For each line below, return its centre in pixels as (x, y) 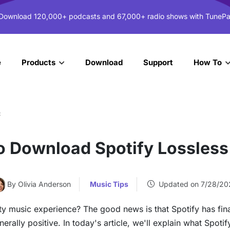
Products (40, 62)
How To (209, 62)
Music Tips (109, 184)
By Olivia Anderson (39, 184)
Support (158, 62)
